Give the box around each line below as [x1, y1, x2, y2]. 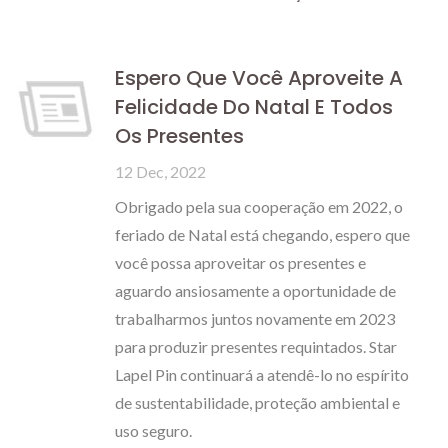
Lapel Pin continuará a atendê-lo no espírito [115, 365, 409, 384]
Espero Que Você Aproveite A [115, 64, 403, 92]
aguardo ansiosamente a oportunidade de [115, 281, 396, 300]
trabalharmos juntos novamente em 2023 [115, 309, 395, 328]
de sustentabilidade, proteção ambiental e [115, 393, 400, 412]
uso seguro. [115, 421, 192, 440]
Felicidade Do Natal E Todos [115, 93, 393, 121]
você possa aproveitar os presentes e [115, 253, 366, 272]
